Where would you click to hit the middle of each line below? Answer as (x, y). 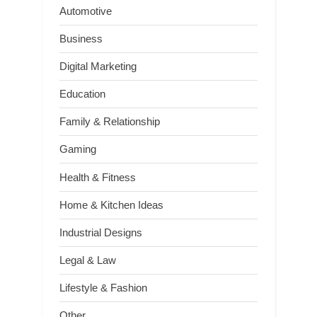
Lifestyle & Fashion (103, 288)
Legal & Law (88, 260)
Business (81, 38)
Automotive (86, 11)
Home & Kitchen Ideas (111, 204)
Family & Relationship (110, 122)
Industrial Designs (101, 232)
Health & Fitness (98, 177)
